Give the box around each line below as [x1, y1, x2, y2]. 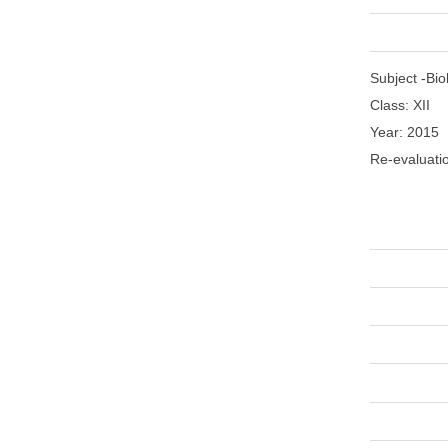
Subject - [370, 70, 426, 87]
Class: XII [370, 97, 430, 114]
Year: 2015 [370, 124, 439, 141]
